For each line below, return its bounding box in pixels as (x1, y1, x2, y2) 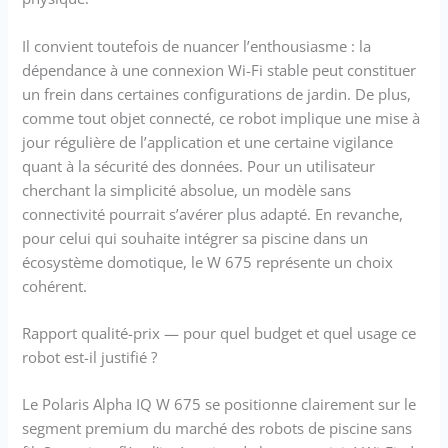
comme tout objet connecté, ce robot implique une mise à (22, 107, 421, 128)
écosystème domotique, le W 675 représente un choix (22, 251, 394, 272)
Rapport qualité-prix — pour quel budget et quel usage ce (22, 322, 417, 343)
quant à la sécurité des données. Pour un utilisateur (22, 155, 376, 176)
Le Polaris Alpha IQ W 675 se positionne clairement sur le (22, 394, 417, 415)
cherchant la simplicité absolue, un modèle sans (22, 179, 352, 200)
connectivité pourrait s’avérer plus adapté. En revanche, (22, 203, 404, 224)
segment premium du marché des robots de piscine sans (22, 418, 413, 439)
